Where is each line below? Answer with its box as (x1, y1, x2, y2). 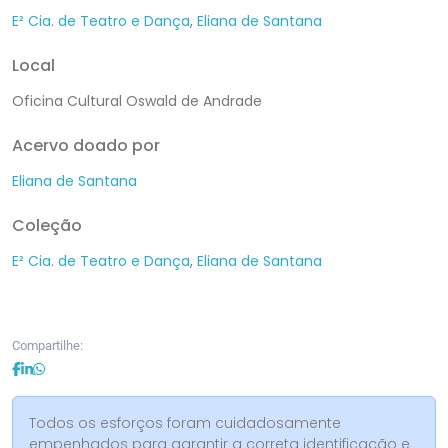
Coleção (12, 213, 82, 237)
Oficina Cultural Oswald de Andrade (12, 90, 262, 111)
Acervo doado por (12, 133, 160, 157)
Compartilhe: (12, 337, 83, 353)
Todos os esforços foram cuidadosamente (29, 412, 341, 433)
